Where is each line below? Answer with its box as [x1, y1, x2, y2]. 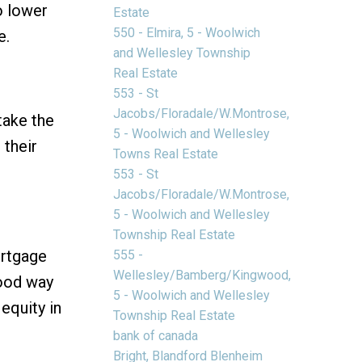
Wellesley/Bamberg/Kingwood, [113, 267, 292, 283]
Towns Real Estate [113, 145, 219, 162]
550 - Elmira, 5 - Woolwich [113, 24, 261, 40]
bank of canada [113, 327, 199, 343]
